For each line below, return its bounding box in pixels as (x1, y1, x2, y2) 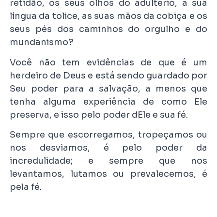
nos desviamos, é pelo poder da (10, 142, 207, 153)
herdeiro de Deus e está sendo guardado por (10, 70, 207, 81)
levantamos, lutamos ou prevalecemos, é (10, 168, 207, 179)
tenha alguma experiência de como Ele (10, 96, 207, 107)
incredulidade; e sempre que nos (10, 155, 207, 166)
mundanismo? (10, 37, 74, 48)
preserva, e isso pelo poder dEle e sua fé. (10, 109, 188, 120)
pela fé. (10, 181, 42, 192)
